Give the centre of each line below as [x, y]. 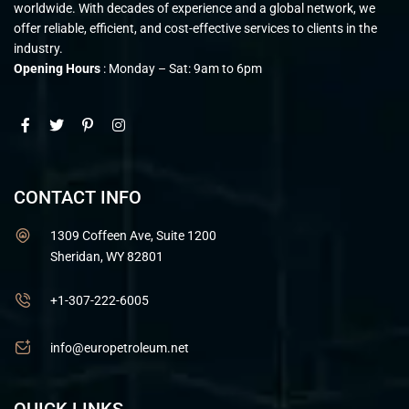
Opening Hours [57, 69]
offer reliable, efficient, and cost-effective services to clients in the [195, 29]
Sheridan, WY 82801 [107, 257]
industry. [38, 49]
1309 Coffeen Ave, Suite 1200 [133, 236]
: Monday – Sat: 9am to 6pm [181, 69]
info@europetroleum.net [120, 348]
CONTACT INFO [78, 198]
